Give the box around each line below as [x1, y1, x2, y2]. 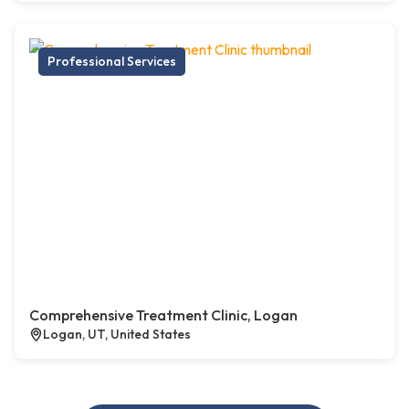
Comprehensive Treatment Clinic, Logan [29, 306, 298, 325]
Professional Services [47, 53, 176, 70]
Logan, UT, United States [43, 326, 191, 343]
